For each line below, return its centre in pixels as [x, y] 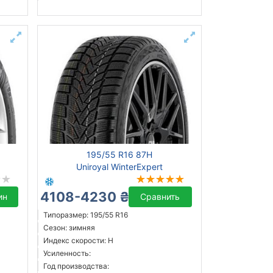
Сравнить [160, 197]
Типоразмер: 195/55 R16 [85, 215]
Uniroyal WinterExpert [119, 167]
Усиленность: [67, 253]
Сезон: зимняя [69, 228]
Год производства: [76, 266]
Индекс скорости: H [78, 241]
